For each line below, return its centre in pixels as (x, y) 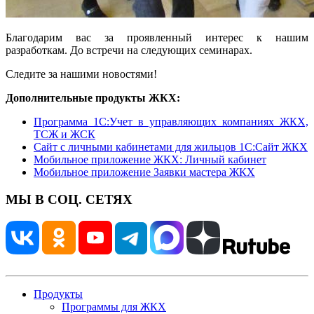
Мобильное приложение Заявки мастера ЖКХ (144, 172)
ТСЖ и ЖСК (64, 135)
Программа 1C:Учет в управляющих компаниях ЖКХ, (171, 122)
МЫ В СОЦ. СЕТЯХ (69, 200)
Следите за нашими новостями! (81, 74)
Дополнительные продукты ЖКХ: (93, 98)
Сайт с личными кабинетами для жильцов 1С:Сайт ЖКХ (171, 147)
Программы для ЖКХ (114, 306)
